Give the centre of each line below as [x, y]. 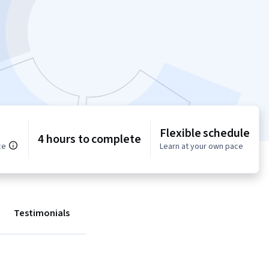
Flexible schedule [204, 134]
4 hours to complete [89, 140]
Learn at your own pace [201, 147]
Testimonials [42, 213]
